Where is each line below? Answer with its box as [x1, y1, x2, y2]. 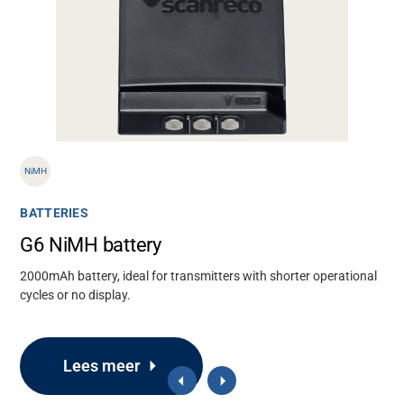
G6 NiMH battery [20, 233, 162, 257]
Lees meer [63, 356, 141, 376]
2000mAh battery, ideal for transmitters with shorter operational [20, 269, 378, 284]
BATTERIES [20, 206, 88, 221]
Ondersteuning [20, 352, 114, 369]
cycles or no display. [20, 288, 132, 303]
